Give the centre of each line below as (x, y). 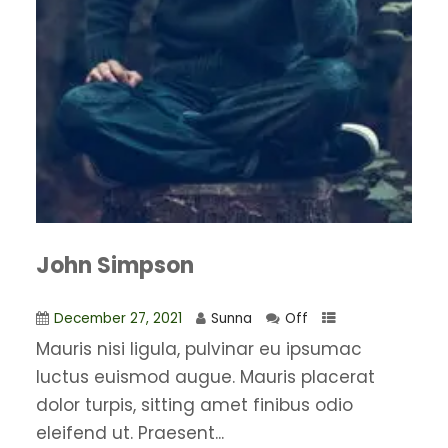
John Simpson (114, 266)
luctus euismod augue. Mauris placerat (205, 377)
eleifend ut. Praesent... (129, 433)
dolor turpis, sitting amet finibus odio (194, 405)
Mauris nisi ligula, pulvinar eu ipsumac (198, 349)
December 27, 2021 (117, 319)
